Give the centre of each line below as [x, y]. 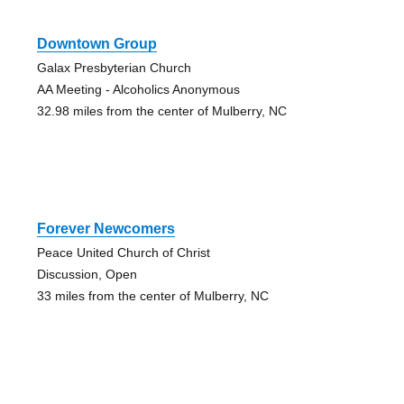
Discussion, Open [87, 275]
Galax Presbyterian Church [114, 68]
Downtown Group [96, 44]
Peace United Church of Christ [123, 253]
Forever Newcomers [106, 229]
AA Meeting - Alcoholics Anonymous [138, 90]
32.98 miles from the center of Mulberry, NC [161, 111]
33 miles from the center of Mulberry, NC [152, 296]
